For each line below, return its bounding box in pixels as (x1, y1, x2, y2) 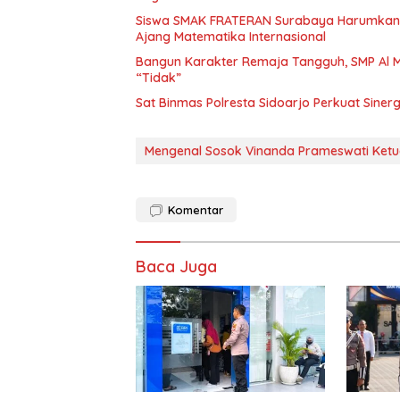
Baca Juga (136, 255, 217, 277)
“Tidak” (136, 69, 181, 86)
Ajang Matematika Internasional (136, 28, 326, 45)
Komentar (168, 202, 223, 217)
